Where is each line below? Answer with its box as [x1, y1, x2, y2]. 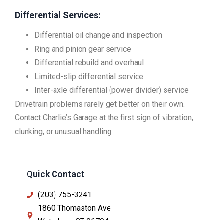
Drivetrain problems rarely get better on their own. [15, 99, 185, 109]
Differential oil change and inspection [34, 30, 162, 40]
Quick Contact [27, 168, 84, 179]
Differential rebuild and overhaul [34, 57, 144, 67]
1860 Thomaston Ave [37, 203, 111, 213]
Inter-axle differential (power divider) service [34, 85, 189, 95]
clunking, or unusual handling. [15, 126, 113, 136]
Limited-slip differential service [34, 71, 143, 81]
